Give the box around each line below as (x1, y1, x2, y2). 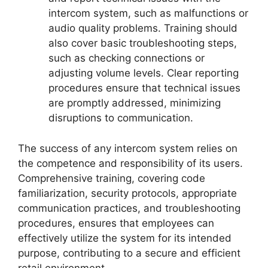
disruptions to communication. (48, 112, 193, 124)
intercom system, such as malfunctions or (48, 7, 248, 20)
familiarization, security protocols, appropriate (18, 187, 237, 199)
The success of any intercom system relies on (18, 142, 237, 154)
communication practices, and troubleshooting (18, 202, 240, 214)
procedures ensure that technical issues (48, 82, 240, 95)
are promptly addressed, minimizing (48, 97, 221, 109)
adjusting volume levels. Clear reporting (48, 67, 239, 80)
